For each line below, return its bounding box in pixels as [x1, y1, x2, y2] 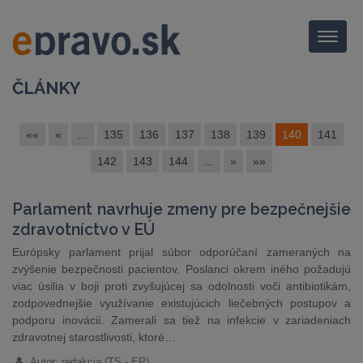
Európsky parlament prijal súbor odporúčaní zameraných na [12, 246, 351, 258]
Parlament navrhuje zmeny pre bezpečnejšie [12, 200, 351, 219]
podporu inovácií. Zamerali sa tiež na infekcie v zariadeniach [12, 314, 351, 327]
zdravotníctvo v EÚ [12, 220, 155, 239]
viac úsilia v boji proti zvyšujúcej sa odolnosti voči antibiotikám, [12, 280, 351, 293]
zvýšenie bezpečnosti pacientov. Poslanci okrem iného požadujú [12, 263, 351, 275]
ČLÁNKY [12, 78, 80, 98]
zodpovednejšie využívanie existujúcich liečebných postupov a [12, 297, 351, 310]
